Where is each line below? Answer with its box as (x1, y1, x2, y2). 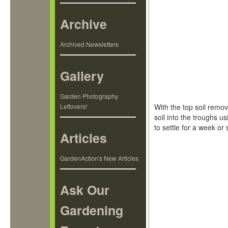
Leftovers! (60, 102, 88, 110)
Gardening (60, 201, 124, 219)
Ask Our (60, 181, 110, 199)
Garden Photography (60, 92, 119, 100)
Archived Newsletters (60, 40, 119, 48)
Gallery (60, 67, 104, 85)
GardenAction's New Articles (60, 154, 139, 162)
